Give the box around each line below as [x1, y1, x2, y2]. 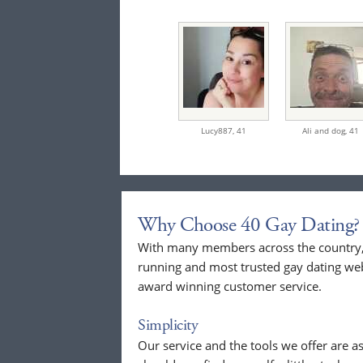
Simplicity [138, 315, 198, 336]
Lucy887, [201, 125, 237, 137]
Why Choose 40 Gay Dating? [138, 212, 360, 239]
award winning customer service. [138, 278, 322, 295]
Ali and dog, [302, 125, 349, 137]
